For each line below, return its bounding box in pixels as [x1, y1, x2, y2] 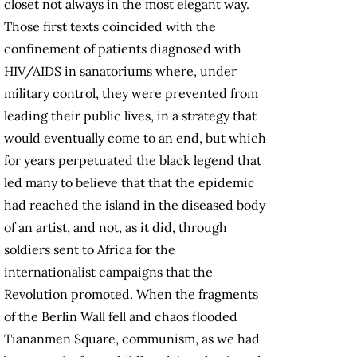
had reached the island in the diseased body [4, 197, 265, 214]
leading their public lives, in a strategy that [4, 108, 257, 124]
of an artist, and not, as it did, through [4, 219, 227, 236]
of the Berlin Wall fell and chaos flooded [4, 308, 237, 325]
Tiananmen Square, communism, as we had [4, 331, 260, 347]
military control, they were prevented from [4, 85, 258, 102]
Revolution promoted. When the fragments [4, 286, 258, 303]
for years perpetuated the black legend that [4, 152, 261, 169]
